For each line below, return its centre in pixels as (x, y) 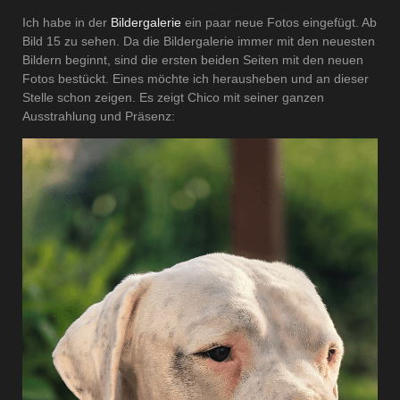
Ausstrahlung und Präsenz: (99, 117)
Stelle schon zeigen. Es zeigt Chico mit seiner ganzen (173, 98)
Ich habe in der (67, 23)
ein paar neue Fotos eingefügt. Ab (281, 23)
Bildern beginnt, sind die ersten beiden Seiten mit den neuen (193, 60)
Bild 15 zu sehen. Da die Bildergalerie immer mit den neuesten (199, 42)
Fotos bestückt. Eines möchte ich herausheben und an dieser (196, 79)
